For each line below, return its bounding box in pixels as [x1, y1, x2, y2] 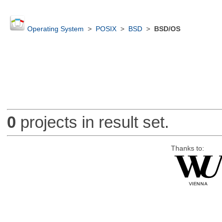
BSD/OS [154, 25, 180, 33]
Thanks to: [170, 144, 204, 152]
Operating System [27, 25, 84, 33]
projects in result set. [15, 113, 169, 132]
